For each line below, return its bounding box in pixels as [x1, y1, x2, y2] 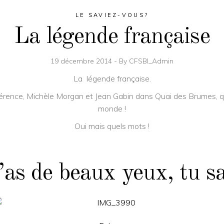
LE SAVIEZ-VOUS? [75, 11, 149, 19]
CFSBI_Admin [129, 56, 173, 66]
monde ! [98, 103, 126, 114]
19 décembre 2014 [50, 56, 114, 66]
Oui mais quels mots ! [74, 121, 149, 131]
